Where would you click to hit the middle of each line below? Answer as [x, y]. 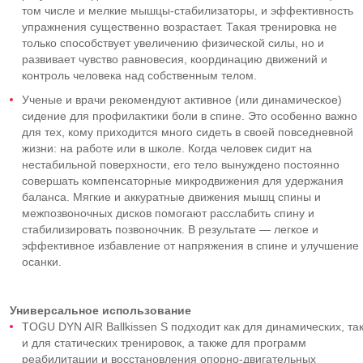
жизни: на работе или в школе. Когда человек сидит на [167, 148]
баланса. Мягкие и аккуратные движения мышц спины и [171, 197]
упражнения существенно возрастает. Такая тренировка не [179, 27]
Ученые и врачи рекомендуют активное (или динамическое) [182, 100]
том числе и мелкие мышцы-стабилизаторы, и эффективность [188, 11]
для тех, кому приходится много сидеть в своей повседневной [188, 132]
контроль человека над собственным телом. [139, 75]
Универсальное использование [100, 310]
